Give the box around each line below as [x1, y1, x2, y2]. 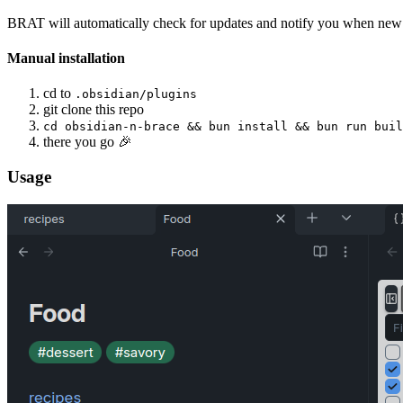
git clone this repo [43, 102, 144, 118]
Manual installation [7, 50, 125, 67]
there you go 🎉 [43, 134, 132, 150]
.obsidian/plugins [75, 87, 197, 102]
